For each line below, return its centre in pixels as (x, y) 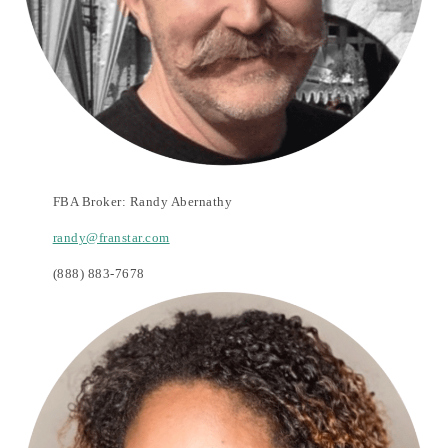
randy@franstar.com (111, 237)
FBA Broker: (91, 201)
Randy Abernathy (181, 201)
